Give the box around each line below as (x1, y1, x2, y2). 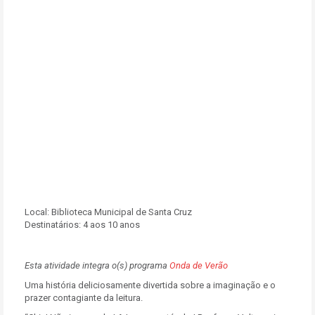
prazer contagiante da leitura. (25, 292, 143, 303)
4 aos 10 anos (81, 219, 140, 230)
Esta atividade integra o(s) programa (25, 260, 169, 271)
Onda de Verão (169, 260, 228, 271)
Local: (25, 207, 49, 217)
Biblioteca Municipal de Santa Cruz (49, 207, 192, 217)
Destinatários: (25, 219, 81, 230)
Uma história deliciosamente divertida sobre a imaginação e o (25, 280, 276, 290)
